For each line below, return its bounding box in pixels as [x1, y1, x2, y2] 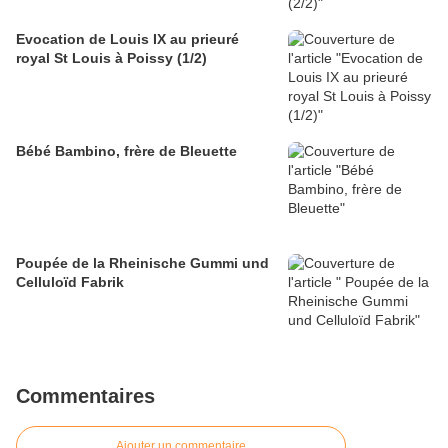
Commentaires [16, 384, 155, 407]
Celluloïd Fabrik [16, 273, 124, 290]
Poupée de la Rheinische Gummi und [16, 254, 269, 271]
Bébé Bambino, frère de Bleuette [16, 142, 237, 159]
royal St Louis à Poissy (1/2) [16, 49, 207, 66]
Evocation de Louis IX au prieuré [16, 30, 239, 47]
